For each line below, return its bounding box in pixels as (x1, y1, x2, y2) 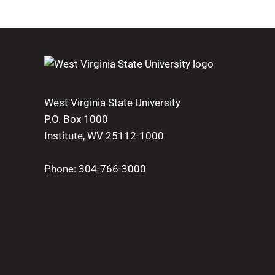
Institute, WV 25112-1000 (44, 129, 164, 142)
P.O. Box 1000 (44, 112, 108, 125)
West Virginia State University (44, 96, 180, 109)
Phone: (44, 162, 79, 175)
